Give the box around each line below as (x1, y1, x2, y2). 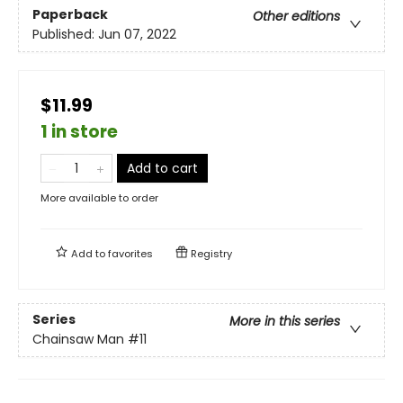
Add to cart (127, 158, 198, 177)
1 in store (40, 119, 118, 144)
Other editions (253, 6, 340, 25)
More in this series (229, 311, 340, 330)
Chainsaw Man (32, 329, 124, 348)
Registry (188, 246, 232, 261)
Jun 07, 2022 (98, 24, 176, 43)
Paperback (32, 4, 108, 23)
